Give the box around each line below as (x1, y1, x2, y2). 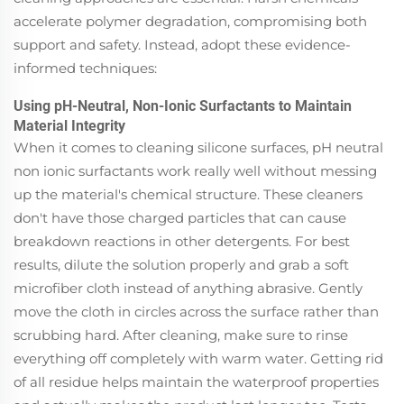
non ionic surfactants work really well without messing (14, 161, 377, 179)
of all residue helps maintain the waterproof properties (14, 372, 379, 390)
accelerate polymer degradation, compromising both (14, 12, 367, 30)
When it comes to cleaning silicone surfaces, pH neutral (14, 138, 383, 156)
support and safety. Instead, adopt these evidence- (14, 35, 351, 53)
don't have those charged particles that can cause (14, 208, 346, 226)
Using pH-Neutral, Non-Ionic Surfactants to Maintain (14, 96, 352, 115)
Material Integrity (14, 116, 125, 134)
